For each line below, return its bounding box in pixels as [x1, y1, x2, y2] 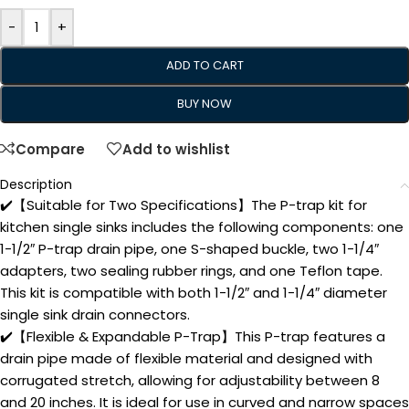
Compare [16, 139, 85, 159]
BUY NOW [177, 95, 232, 113]
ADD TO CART [165, 57, 244, 75]
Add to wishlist [122, 139, 230, 159]
